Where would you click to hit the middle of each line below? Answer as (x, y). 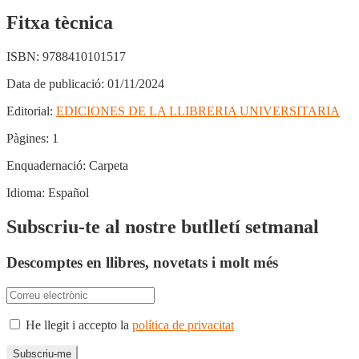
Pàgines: (28, 139)
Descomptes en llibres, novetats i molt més (142, 262)
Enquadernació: (46, 166)
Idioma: (26, 193)
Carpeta (107, 166)
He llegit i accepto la (77, 325)
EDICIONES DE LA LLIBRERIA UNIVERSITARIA (198, 111)
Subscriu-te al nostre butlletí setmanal (163, 227)
